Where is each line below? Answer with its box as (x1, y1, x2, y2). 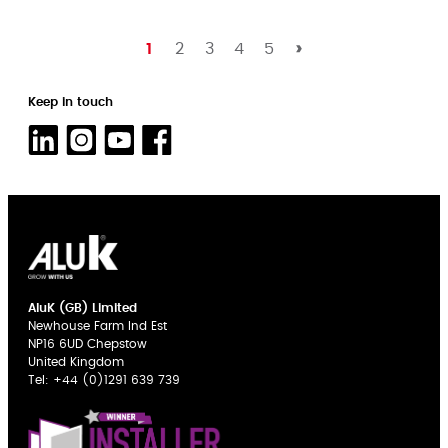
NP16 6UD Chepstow (28, 337, 147, 350)
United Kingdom (28, 355, 124, 368)
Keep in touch (28, 95, 113, 108)
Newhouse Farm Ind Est (28, 319, 167, 332)
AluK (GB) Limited (28, 301, 137, 314)
